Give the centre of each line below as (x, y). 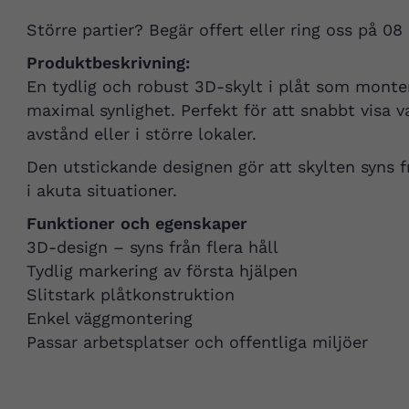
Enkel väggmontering (109, 319)
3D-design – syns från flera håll (152, 247)
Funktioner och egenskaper (136, 224)
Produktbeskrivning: (108, 63)
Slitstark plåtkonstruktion (130, 295)
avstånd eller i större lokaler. (141, 134)
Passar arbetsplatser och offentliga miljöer (197, 342)
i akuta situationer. (101, 191)
